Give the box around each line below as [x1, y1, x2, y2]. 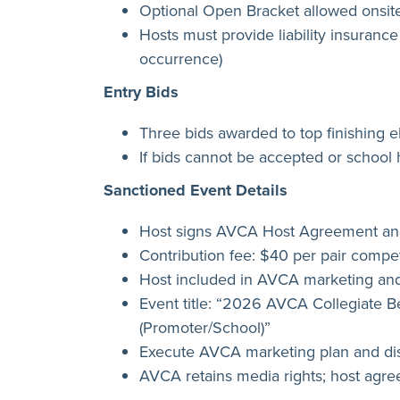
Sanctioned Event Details [104, 178, 287, 202]
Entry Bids [104, 79, 179, 104]
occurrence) [139, 46, 222, 70]
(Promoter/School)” [139, 315, 271, 338]
